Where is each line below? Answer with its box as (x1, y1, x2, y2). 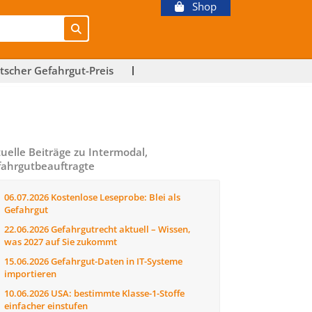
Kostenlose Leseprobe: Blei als (49, 191, 180, 203)
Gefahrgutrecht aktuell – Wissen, (49, 223, 191, 235)
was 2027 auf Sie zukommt (4, 235, 117, 248)
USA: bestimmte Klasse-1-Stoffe (49, 287, 185, 299)
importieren (4, 267, 56, 280)
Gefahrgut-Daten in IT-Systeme (49, 255, 182, 267)
